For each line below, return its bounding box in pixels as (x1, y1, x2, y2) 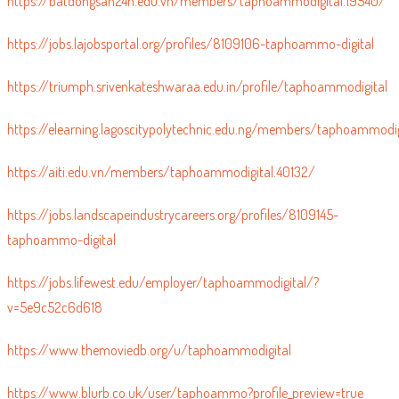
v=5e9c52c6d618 (6, 309, 102, 328)
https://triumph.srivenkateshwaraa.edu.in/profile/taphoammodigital (6, 88, 387, 107)
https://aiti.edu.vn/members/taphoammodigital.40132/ (6, 174, 315, 192)
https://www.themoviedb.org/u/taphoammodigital (6, 352, 291, 370)
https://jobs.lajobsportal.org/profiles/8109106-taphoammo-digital (6, 45, 374, 64)
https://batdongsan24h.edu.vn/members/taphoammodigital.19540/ (6, 3, 386, 21)
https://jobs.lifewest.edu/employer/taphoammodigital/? (6, 284, 319, 303)
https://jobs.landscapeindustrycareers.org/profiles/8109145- (6, 216, 338, 235)
